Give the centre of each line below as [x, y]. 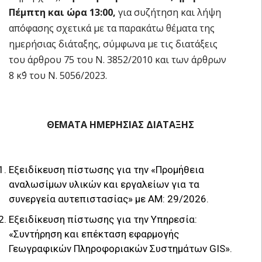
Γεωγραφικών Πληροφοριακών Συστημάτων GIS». [120, 248]
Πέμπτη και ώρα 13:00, [63, 12]
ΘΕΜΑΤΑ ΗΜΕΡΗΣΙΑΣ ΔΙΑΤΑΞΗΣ [120, 124]
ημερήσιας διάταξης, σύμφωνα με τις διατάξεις [113, 44]
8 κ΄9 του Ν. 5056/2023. [58, 75]
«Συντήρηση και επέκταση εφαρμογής [94, 234]
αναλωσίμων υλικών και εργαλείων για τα [104, 184]
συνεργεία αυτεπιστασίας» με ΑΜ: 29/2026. [109, 199]
